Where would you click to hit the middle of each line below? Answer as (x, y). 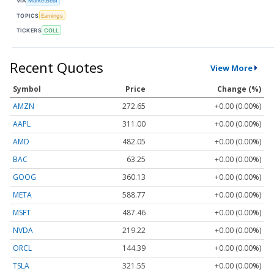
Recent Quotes (57, 68)
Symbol (27, 89)
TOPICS (28, 15)
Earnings (52, 15)
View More (231, 68)
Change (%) (239, 89)
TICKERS (29, 30)
